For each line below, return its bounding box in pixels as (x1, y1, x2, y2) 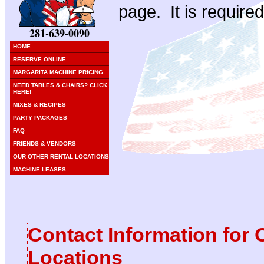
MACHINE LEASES (13, 166, 66, 173)
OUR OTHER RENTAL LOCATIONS (13, 153, 109, 160)
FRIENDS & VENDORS (13, 140, 76, 147)
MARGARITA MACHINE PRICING (13, 69, 103, 75)
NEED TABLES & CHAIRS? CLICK (13, 82, 107, 88)
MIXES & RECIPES (13, 101, 66, 108)
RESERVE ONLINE (13, 56, 66, 62)
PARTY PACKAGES (13, 114, 67, 121)
